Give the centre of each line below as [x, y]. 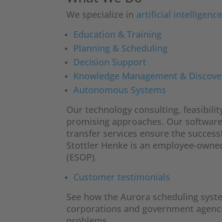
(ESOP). [82, 157]
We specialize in [102, 14]
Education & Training [118, 34]
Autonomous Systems [120, 89]
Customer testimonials [122, 177]
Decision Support [110, 62]
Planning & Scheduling [121, 48]
